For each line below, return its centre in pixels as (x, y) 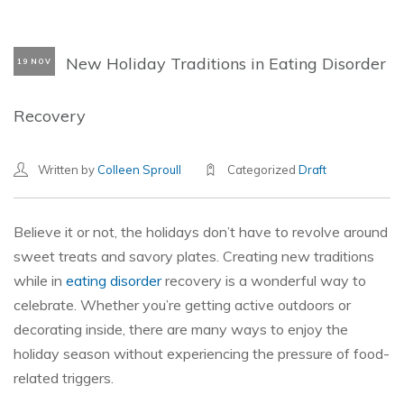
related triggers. (64, 378)
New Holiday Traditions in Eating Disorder (226, 64)
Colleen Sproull (139, 170)
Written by (68, 170)
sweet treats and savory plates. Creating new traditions (194, 256)
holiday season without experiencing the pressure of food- (202, 353)
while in (40, 280)
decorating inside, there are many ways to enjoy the (181, 329)
